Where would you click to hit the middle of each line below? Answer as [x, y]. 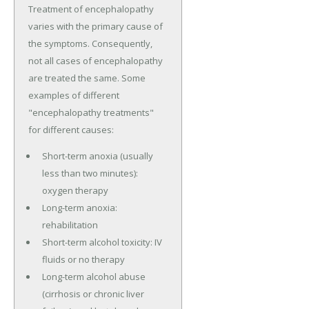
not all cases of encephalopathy [96, 61]
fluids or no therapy [83, 260]
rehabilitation [70, 225]
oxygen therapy [75, 191]
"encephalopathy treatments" [91, 113]
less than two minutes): [90, 173]
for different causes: [71, 130]
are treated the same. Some [87, 78]
